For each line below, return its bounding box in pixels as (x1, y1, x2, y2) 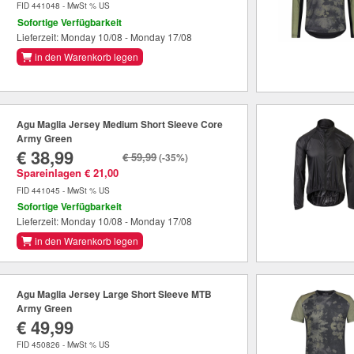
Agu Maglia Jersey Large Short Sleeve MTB (17, 286, 213, 301)
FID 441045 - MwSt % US (17, 184, 111, 196)
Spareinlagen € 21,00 (17, 164, 119, 180)
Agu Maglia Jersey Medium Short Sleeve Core (17, 116, 224, 131)
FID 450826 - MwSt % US (17, 338, 111, 350)
